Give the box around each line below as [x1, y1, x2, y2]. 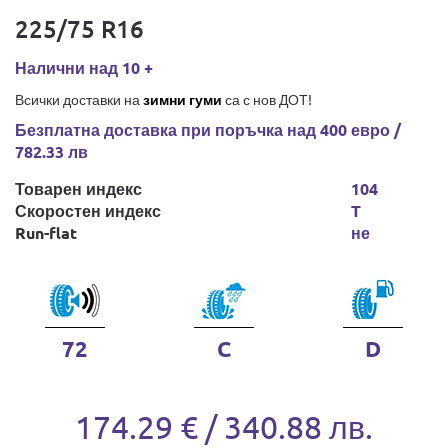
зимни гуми [143, 90, 222, 108]
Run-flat [15, 222, 77, 243]
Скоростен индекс [15, 200, 161, 221]
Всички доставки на [15, 90, 143, 108]
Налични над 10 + [15, 57, 153, 78]
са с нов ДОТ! [222, 90, 312, 108]
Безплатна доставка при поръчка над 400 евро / [15, 119, 401, 140]
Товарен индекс [15, 178, 142, 199]
